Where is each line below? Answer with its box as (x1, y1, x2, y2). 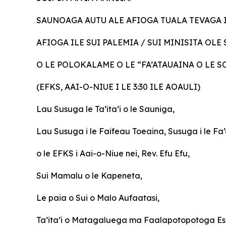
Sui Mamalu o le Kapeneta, (36, 171, 142, 181)
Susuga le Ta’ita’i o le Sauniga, (54, 104, 175, 114)
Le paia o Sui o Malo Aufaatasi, (36, 193, 159, 203)
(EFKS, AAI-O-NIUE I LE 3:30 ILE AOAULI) (36, 82, 200, 92)
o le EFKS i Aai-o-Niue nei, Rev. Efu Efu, (36, 148, 190, 158)
